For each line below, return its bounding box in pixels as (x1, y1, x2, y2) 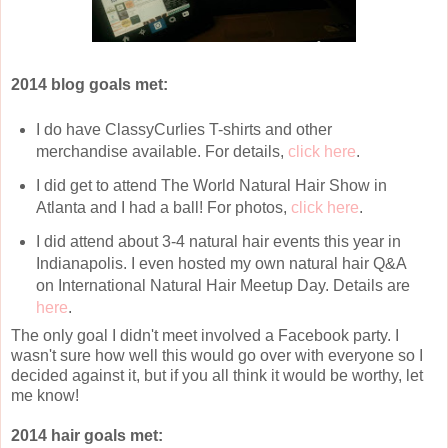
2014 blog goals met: (11, 75, 168, 93)
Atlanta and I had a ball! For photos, (35, 198, 291, 216)
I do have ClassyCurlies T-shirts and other (35, 120, 332, 138)
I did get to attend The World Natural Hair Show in (35, 176, 387, 194)
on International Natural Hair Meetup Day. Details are (35, 276, 410, 294)
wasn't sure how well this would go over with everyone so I (11, 347, 423, 365)
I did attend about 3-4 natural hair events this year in (35, 232, 401, 250)
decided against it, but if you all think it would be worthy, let (11, 367, 423, 385)
